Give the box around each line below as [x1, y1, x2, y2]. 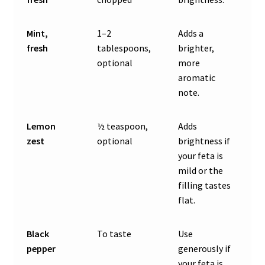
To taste [97, 228, 132, 240]
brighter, [178, 42, 215, 54]
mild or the [178, 164, 224, 177]
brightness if [178, 135, 231, 147]
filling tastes [178, 179, 231, 192]
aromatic [178, 72, 216, 84]
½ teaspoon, [97, 120, 148, 132]
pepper [27, 243, 56, 255]
